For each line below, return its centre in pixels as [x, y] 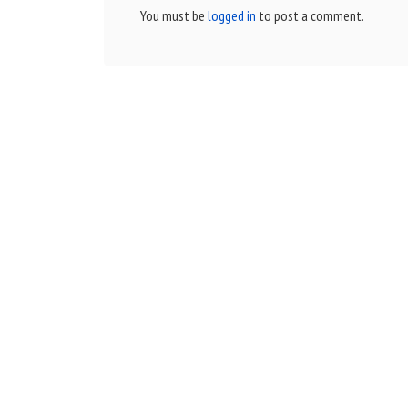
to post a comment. [310, 16]
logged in [231, 16]
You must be [173, 16]
